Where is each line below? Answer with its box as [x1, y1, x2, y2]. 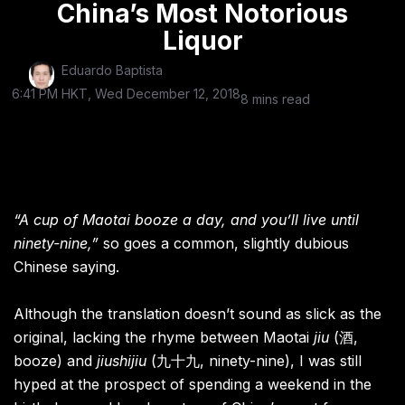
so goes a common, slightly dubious [99, 234, 349, 253]
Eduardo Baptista [61, 62, 163, 79]
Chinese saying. [14, 258, 119, 277]
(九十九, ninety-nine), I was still [146, 352, 362, 371]
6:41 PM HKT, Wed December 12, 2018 [12, 86, 241, 102]
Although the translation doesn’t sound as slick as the [14, 305, 381, 324]
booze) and [14, 352, 97, 371]
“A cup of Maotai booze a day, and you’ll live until [14, 211, 359, 230]
